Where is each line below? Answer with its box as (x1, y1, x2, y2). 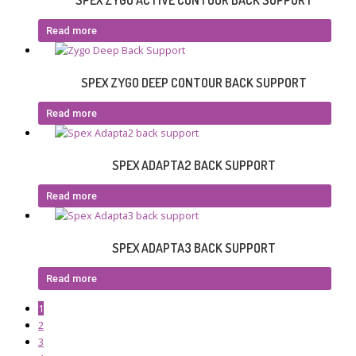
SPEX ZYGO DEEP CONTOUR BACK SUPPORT (81, 75, 307, 91)
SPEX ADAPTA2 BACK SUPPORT (112, 157, 276, 174)
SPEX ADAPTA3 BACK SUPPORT (112, 240, 276, 257)
